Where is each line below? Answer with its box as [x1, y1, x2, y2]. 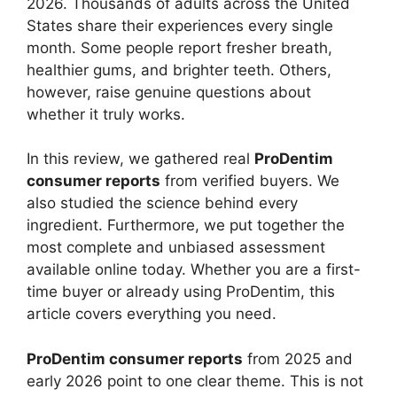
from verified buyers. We [160, 172, 339, 190]
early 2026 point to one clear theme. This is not [27, 371, 363, 390]
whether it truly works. [27, 105, 185, 123]
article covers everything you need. [27, 305, 276, 323]
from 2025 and [243, 349, 353, 368]
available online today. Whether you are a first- [27, 261, 361, 278]
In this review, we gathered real [27, 150, 254, 167]
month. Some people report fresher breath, [27, 38, 332, 57]
